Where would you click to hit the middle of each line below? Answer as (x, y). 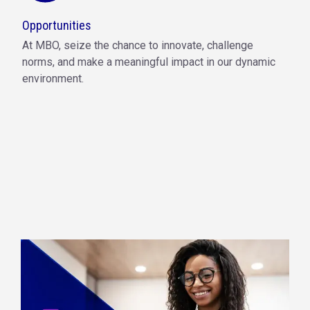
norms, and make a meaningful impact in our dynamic (149, 62)
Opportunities (57, 26)
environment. (53, 79)
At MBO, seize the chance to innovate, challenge (138, 46)
